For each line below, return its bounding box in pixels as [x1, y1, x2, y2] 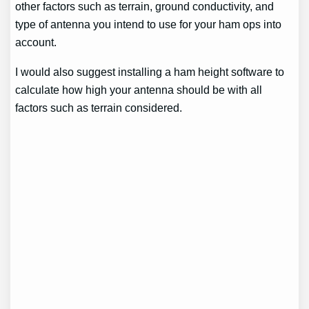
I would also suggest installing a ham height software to [15, 65, 285, 78]
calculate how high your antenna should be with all [15, 83, 263, 96]
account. [15, 36, 57, 49]
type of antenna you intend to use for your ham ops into [15, 18, 282, 31]
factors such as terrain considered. [15, 101, 183, 114]
